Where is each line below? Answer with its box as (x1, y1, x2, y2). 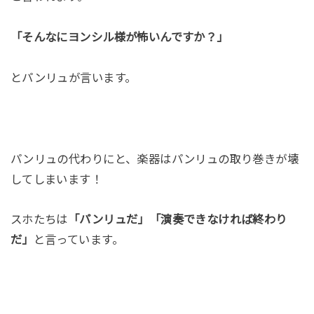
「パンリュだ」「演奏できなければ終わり (67, 213, 287, 226)
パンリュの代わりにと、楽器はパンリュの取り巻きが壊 (10, 152, 299, 165)
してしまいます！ (10, 172, 103, 186)
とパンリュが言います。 (10, 71, 137, 84)
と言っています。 (33, 233, 123, 247)
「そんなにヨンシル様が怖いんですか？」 (10, 31, 228, 44)
